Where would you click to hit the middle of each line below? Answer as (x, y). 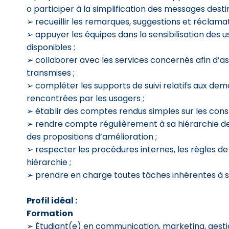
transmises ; (51, 73)
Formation (50, 213)
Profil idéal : (52, 201)
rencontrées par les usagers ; (85, 98)
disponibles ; (51, 47)
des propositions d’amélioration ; (92, 137)
